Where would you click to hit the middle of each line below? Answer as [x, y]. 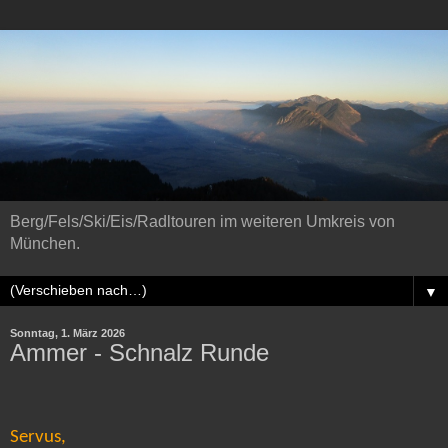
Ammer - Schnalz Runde [139, 352]
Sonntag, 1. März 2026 [67, 332]
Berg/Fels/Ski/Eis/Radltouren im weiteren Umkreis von [202, 221]
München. [45, 243]
